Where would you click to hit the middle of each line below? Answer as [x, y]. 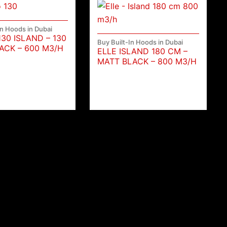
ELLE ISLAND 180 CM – [143, 51]
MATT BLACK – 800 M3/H [147, 62]
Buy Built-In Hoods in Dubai [140, 42]
